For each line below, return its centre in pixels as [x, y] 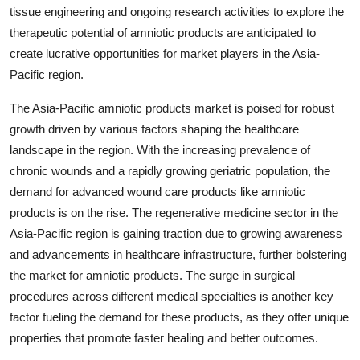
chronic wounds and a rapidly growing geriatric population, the [170, 170]
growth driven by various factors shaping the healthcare [154, 129]
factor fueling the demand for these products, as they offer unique [179, 317]
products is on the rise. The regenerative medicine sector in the [174, 212]
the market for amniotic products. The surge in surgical [152, 275]
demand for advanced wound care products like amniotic [157, 191]
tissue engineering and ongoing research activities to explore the [177, 11]
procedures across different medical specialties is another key [172, 296]
